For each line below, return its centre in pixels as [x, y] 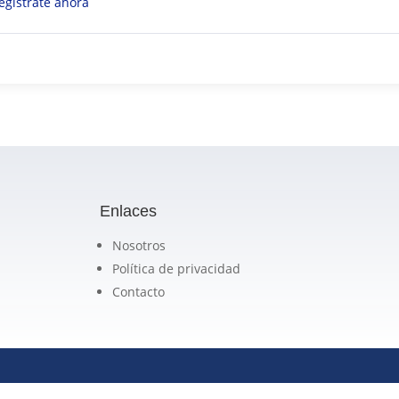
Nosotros [138, 245]
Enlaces [128, 211]
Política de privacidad [176, 268]
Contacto [138, 291]
